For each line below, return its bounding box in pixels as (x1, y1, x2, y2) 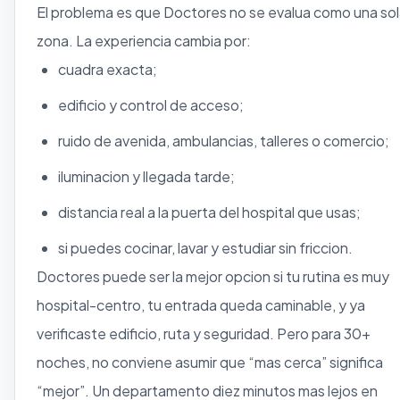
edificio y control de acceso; (58, 96, 244, 115)
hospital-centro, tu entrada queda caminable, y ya (37, 296, 365, 315)
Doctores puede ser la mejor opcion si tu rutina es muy (37, 267, 389, 287)
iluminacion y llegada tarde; (58, 167, 235, 187)
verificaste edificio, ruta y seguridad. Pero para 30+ (37, 324, 371, 344)
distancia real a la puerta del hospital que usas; (58, 203, 361, 222)
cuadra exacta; (58, 60, 157, 79)
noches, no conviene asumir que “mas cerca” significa (37, 353, 383, 372)
